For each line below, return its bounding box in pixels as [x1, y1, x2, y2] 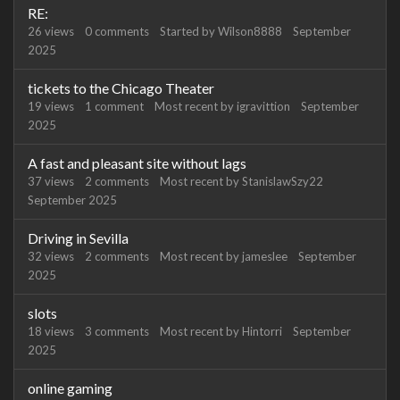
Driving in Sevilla [28, 229, 129, 246]
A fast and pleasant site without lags [28, 154, 246, 171]
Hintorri [242, 324, 282, 338]
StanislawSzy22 [242, 174, 323, 188]
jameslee [242, 249, 287, 263]
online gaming [28, 379, 112, 396]
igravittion [237, 99, 290, 113]
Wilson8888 [218, 24, 282, 38]
